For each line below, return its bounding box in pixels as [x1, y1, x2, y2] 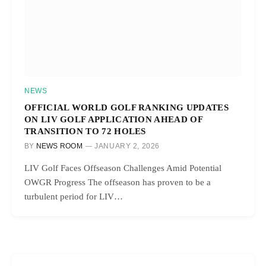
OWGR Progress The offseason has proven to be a [24, 177, 211, 187]
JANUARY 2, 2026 [94, 141, 160, 150]
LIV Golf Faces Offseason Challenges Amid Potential [24, 163, 221, 173]
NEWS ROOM [36, 141, 83, 150]
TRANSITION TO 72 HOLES [24, 125, 146, 136]
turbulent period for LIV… [24, 191, 123, 201]
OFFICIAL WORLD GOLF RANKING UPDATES [24, 102, 229, 112]
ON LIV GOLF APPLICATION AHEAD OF [24, 113, 202, 124]
